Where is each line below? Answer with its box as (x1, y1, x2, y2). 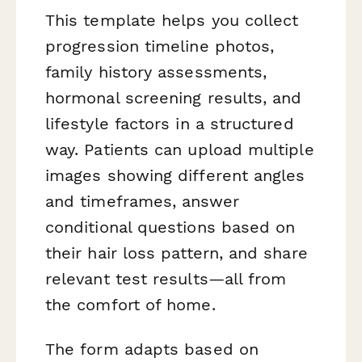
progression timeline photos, (45, 36, 275, 56)
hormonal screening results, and (45, 87, 302, 107)
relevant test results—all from (45, 268, 287, 288)
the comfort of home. (45, 294, 216, 314)
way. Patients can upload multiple (45, 139, 314, 159)
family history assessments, (45, 61, 267, 82)
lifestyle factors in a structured (45, 113, 294, 133)
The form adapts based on (45, 339, 259, 359)
